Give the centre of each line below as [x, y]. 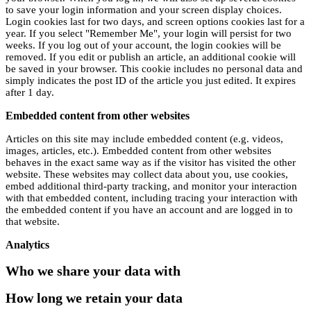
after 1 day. [30, 93]
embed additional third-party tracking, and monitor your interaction [151, 186]
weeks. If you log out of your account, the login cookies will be [143, 45]
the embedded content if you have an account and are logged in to [149, 210]
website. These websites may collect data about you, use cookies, [147, 175]
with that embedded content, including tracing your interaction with [152, 198]
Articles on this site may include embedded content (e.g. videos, [144, 139]
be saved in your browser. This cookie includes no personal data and [154, 69]
